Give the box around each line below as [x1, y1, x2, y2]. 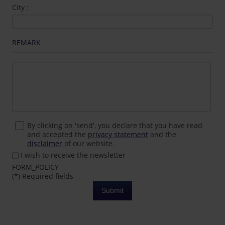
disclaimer [27, 139, 63, 148]
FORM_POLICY [12, 162, 59, 172]
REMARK [12, 38, 41, 47]
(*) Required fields [12, 171, 74, 181]
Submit [101, 186, 124, 195]
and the [148, 130, 177, 139]
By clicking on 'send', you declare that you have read [27, 121, 203, 130]
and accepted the [27, 130, 88, 139]
